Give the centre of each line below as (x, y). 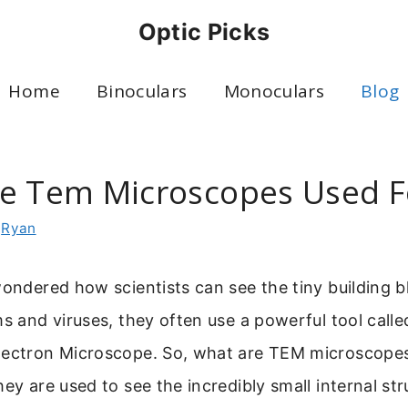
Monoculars (274, 91)
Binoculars (142, 91)
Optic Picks (204, 32)
